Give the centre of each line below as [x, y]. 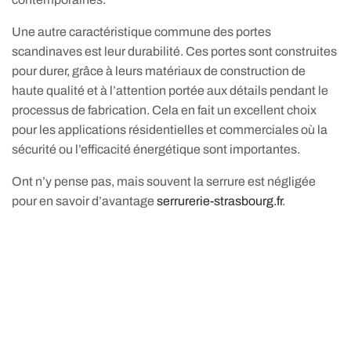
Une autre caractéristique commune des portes [142, 32]
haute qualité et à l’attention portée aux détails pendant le [170, 91]
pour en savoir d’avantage [85, 201]
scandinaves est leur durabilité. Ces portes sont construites [175, 52]
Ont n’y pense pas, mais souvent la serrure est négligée [164, 182]
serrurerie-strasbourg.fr [220, 201]
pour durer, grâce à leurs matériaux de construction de [159, 71]
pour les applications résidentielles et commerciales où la [170, 130]
